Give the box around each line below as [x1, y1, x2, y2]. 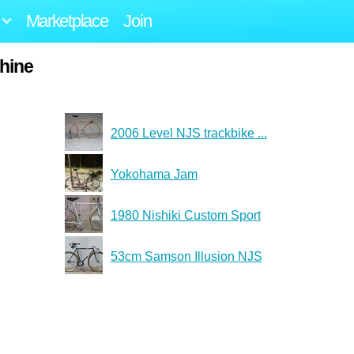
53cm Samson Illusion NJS [110, 249, 262, 263]
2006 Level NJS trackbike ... [110, 126, 267, 140]
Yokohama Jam [110, 167, 198, 181]
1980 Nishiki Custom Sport [110, 208, 261, 222]
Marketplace [25, 10, 108, 31]
